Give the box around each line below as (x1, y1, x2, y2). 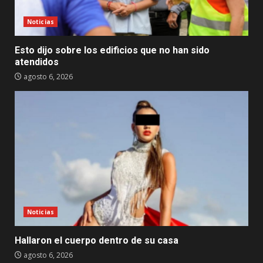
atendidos (15, 56, 59, 68)
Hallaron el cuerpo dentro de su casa (15, 234, 178, 246)
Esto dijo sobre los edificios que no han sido (15, 44, 210, 56)
